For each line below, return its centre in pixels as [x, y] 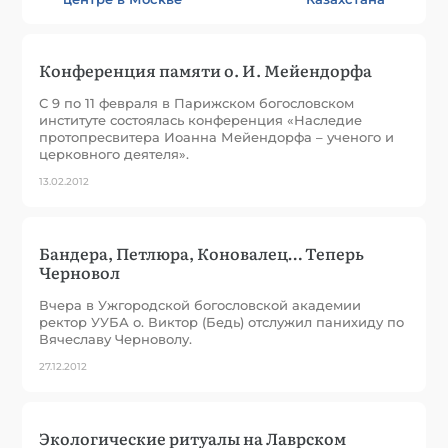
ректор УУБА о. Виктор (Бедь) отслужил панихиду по [222, 321]
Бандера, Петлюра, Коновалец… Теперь [202, 252]
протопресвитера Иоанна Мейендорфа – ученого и [217, 136]
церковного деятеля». [114, 153]
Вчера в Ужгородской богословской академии [200, 304]
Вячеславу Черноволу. [116, 338]
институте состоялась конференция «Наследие [201, 119]
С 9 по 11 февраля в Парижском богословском [197, 102]
